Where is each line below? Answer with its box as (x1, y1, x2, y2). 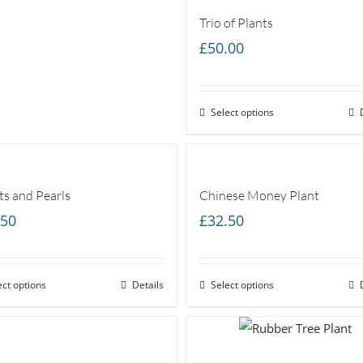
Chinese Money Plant (199, 186, 319, 203)
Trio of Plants (199, 14, 273, 31)
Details (132, 277, 164, 292)
